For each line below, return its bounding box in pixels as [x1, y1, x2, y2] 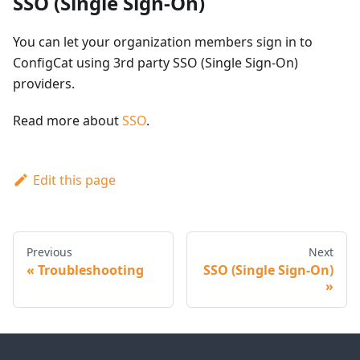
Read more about [13, 112, 122, 130]
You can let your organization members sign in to [13, 33, 313, 51]
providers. [13, 75, 75, 93]
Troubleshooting [38, 261, 144, 280]
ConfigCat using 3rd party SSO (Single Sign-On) [13, 54, 298, 72]
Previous [27, 244, 72, 260]
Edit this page [32, 171, 116, 190]
